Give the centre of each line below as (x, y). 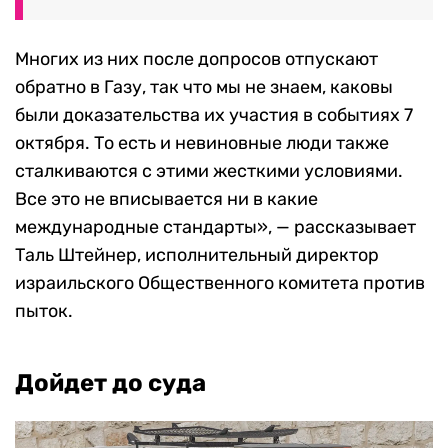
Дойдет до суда (110, 382)
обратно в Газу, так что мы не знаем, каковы (204, 86)
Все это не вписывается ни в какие (166, 198)
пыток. (44, 310)
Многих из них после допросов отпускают (196, 58)
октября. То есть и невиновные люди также (202, 142)
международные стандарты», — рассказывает (215, 226)
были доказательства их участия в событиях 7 (214, 114)
